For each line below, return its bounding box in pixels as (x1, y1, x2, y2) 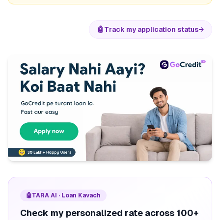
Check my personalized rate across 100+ (20, 208, 198, 219)
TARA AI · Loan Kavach (32, 192, 101, 199)
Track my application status (104, 25, 198, 33)
